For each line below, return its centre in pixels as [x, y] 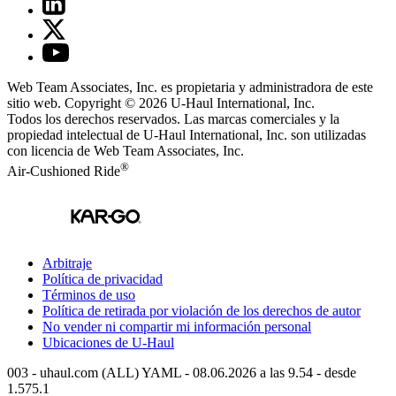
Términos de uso [89, 294]
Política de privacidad [103, 278]
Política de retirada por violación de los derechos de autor [202, 310]
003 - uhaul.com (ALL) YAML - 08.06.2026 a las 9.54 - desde [182, 372]
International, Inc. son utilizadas [276, 135]
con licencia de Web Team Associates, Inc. [126, 151]
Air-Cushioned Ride [64, 171]
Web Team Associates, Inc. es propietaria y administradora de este [190, 88]
